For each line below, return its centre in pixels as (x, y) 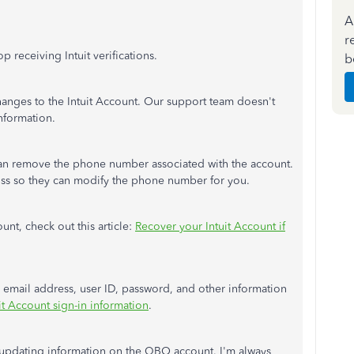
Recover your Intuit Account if (210, 226)
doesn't (256, 102)
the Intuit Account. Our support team (141, 102)
